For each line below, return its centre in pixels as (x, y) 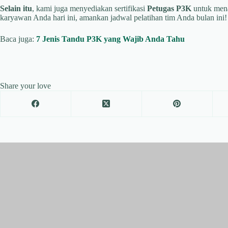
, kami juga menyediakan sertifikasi (90, 8)
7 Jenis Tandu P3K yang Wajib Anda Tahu (110, 39)
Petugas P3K (169, 8)
